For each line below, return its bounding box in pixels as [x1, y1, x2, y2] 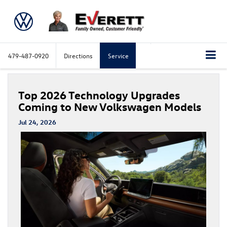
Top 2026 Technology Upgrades [18, 87, 180, 102]
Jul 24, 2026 [18, 117, 56, 126]
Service [108, 51, 129, 60]
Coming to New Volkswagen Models [18, 99, 204, 113]
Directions [64, 51, 93, 60]
